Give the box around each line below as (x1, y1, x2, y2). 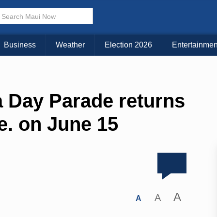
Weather (56, 41, 85, 49)
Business (4, 41, 36, 49)
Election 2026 (105, 41, 152, 49)
